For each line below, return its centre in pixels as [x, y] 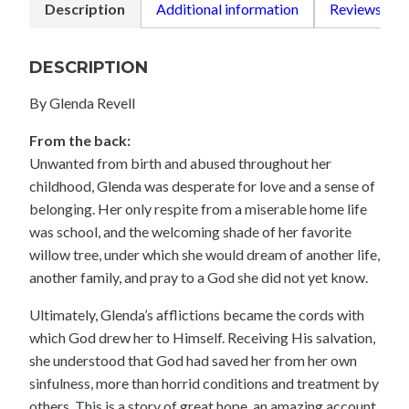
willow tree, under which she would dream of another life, [204, 255]
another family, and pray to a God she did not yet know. [199, 278]
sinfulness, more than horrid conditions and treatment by [204, 383]
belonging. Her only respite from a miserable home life [198, 209]
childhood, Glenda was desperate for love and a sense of [202, 186]
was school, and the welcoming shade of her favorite [190, 232]
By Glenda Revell [82, 103]
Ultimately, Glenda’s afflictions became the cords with [197, 315]
